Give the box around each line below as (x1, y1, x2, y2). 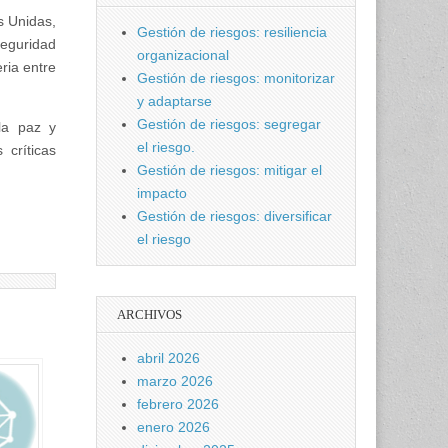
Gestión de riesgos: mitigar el (137, 162, 322, 178)
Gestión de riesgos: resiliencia (137, 24, 327, 40)
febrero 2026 (137, 396, 219, 412)
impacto (137, 185, 187, 201)
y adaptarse (137, 93, 212, 109)
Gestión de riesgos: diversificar (137, 208, 332, 224)
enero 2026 (137, 419, 210, 435)
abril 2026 (137, 350, 200, 366)
